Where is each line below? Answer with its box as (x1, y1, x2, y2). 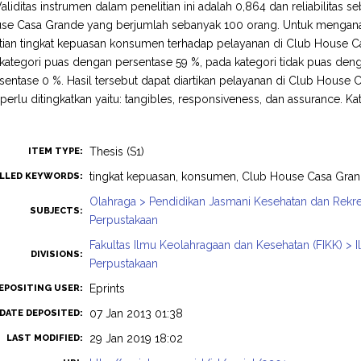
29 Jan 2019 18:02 (89, 332, 184, 345)
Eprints (89, 282, 126, 295)
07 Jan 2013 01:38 (89, 307, 184, 320)
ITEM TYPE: (28, 146, 84, 156)
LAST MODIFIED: (6, 333, 84, 343)
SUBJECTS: (30, 205, 84, 216)
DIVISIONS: (31, 249, 84, 259)
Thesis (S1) (89, 145, 145, 158)
